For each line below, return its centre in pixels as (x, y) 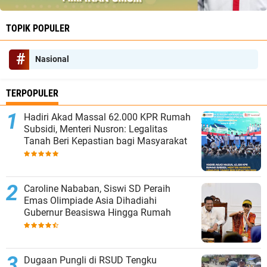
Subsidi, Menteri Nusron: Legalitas (96, 129)
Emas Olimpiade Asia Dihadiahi (90, 201)
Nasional (52, 59)
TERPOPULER (32, 94)
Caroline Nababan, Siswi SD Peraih (97, 189)
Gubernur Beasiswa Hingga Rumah (97, 213)
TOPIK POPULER (38, 29)
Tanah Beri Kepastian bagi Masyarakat (105, 141)
